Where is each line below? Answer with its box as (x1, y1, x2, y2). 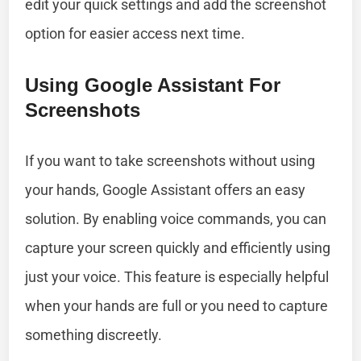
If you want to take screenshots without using (25, 151, 316, 169)
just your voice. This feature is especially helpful (25, 268, 330, 285)
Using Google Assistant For (25, 73, 281, 96)
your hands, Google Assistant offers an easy (25, 180, 306, 198)
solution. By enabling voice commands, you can (25, 210, 327, 227)
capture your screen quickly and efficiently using (25, 239, 331, 256)
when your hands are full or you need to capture (25, 297, 329, 314)
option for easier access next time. (25, 24, 246, 42)
